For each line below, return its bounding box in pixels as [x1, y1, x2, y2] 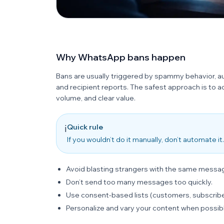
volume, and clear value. [56, 93, 135, 102]
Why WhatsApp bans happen [56, 51, 185, 63]
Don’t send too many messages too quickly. [66, 177, 212, 186]
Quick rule [67, 122, 103, 131]
